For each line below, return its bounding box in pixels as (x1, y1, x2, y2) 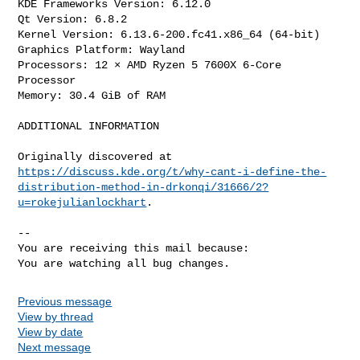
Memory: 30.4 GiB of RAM (18, 88, 166, 102)
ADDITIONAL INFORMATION (18, 119, 160, 133)
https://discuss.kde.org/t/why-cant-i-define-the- (18, 165, 327, 178)
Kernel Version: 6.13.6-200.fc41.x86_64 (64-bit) (18, 27, 321, 41)
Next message (18, 340, 92, 354)
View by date (18, 325, 84, 338)
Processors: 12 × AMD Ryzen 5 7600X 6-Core (18, 58, 282, 72)
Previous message (18, 294, 112, 308)
